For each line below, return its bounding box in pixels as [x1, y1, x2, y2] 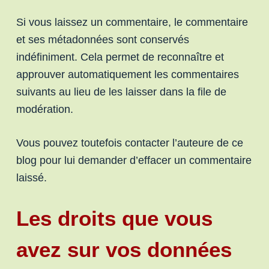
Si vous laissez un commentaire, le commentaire [16, 16, 248, 28]
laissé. [16, 172, 47, 184]
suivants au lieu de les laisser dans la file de [16, 86, 226, 98]
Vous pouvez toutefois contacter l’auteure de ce [16, 137, 243, 149]
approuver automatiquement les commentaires [16, 68, 239, 80]
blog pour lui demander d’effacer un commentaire [16, 154, 252, 166]
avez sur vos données [16, 238, 232, 261]
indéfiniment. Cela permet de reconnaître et [16, 51, 224, 63]
